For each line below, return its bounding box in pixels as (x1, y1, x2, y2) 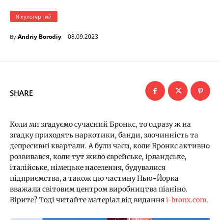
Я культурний (16, 13, 52, 21)
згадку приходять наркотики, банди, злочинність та (10, 131, 198, 140)
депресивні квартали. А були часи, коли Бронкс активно (10, 141, 210, 151)
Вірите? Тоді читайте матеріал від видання (10, 195, 166, 205)
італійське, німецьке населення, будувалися (10, 163, 165, 172)
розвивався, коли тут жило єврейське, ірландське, (10, 152, 187, 162)
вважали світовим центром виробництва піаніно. (10, 185, 188, 194)
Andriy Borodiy (18, 32, 61, 41)
